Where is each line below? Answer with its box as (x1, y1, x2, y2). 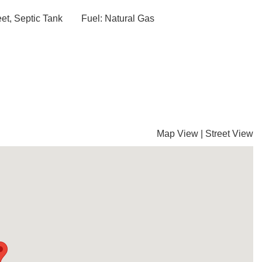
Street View (205, 129, 253, 139)
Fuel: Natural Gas (81, 13, 154, 23)
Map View (157, 129, 198, 139)
